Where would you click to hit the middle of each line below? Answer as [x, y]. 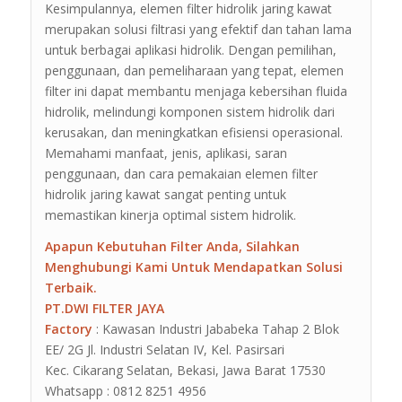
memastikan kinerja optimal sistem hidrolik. [170, 215]
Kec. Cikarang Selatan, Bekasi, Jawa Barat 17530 [185, 371]
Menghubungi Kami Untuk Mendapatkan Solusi [193, 267]
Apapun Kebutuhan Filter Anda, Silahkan [172, 247]
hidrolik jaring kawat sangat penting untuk [165, 195]
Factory [68, 329]
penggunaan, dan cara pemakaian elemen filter [181, 174]
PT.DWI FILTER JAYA [104, 309]
